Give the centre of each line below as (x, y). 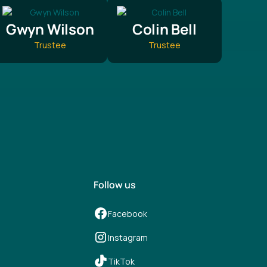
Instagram (128, 237)
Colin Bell (164, 29)
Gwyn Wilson (50, 29)
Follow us (115, 185)
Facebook (128, 213)
